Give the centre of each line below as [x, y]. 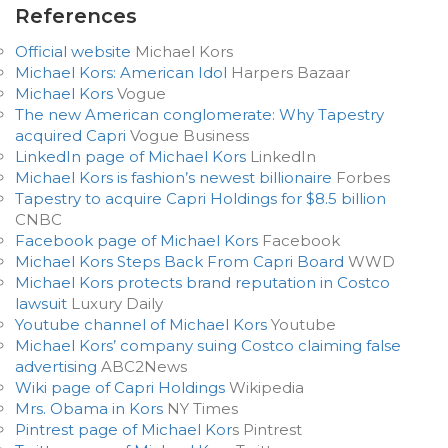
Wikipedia [264, 387]
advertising [56, 366]
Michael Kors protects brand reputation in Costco [202, 282]
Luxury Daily [115, 303]
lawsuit [41, 303]
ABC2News [142, 366]
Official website [73, 51]
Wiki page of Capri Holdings [120, 387]
